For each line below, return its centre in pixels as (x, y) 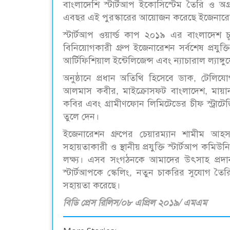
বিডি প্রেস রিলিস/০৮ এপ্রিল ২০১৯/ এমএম (135, 203)
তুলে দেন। (81, 117)
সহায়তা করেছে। (92, 186)
